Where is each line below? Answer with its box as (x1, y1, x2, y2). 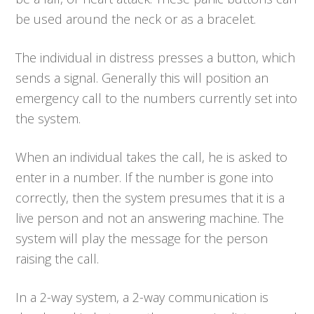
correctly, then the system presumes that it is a (15, 189, 285, 206)
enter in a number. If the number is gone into (15, 168, 274, 186)
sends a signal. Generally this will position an (15, 69, 269, 86)
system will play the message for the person (15, 229, 268, 247)
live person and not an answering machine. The (15, 209, 285, 226)
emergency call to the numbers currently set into (15, 89, 298, 107)
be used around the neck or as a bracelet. (15, 10, 257, 27)
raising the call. (15, 250, 100, 267)
